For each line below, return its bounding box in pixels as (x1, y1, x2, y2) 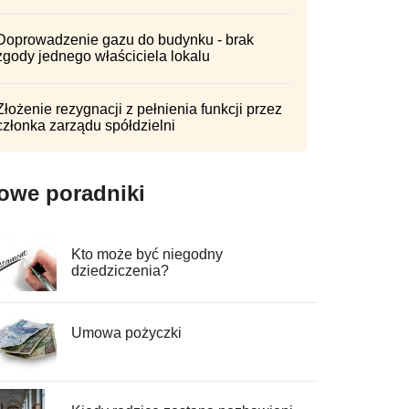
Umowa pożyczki (70, 324, 182, 341)
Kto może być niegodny (70, 246, 223, 262)
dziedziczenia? (70, 262, 169, 278)
